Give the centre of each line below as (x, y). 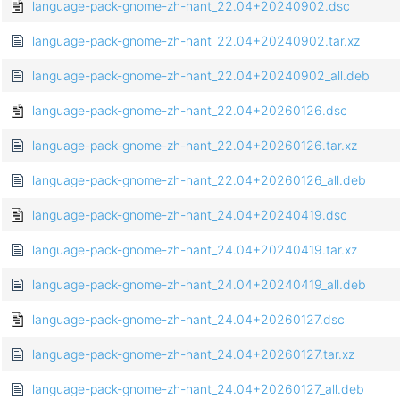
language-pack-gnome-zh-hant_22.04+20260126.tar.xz (195, 146)
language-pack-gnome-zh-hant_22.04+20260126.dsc (190, 111)
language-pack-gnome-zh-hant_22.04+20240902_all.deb (201, 76)
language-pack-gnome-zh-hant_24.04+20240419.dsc (190, 215)
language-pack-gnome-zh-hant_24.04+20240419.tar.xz (195, 250)
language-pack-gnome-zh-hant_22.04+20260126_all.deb (199, 180)
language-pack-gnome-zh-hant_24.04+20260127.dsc (188, 320)
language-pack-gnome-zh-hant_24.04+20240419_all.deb (199, 285)
